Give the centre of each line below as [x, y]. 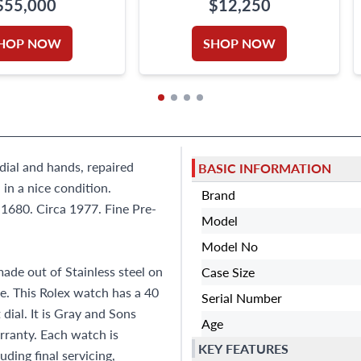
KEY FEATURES [243, 349]
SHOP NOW [239, 43]
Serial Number [242, 297]
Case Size [228, 272]
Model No [230, 246]
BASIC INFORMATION [265, 168]
